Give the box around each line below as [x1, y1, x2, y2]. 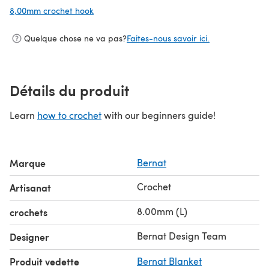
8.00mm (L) [137, 204, 187, 217]
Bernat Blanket [137, 254, 202, 267]
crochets [10, 205, 47, 219]
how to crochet [37, 108, 101, 121]
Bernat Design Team [137, 229, 226, 242]
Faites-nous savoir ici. [127, 32, 210, 44]
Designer [10, 229, 49, 244]
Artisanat [10, 180, 51, 195]
